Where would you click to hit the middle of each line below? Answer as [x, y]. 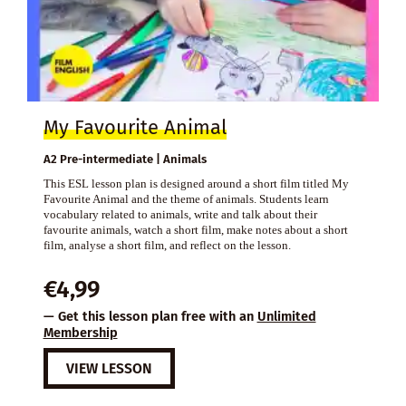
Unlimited [286, 317]
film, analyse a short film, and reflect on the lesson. [167, 246]
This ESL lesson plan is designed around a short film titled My [196, 184]
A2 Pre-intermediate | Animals [125, 159]
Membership [80, 333]
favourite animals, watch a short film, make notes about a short [195, 230]
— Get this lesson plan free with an [150, 317]
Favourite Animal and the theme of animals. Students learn [186, 199]
